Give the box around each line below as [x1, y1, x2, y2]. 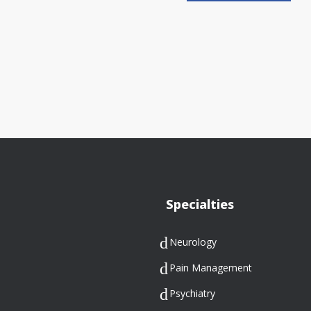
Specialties [166, 198, 234, 215]
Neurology [169, 235, 217, 249]
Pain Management [169, 261, 252, 275]
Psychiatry [169, 287, 215, 301]
